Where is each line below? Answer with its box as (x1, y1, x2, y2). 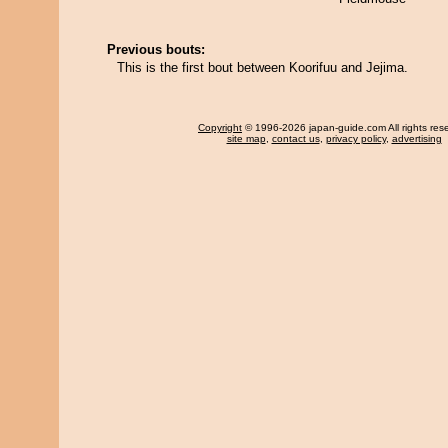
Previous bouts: (107, 42, 205, 57)
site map (226, 133, 266, 144)
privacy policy (325, 133, 386, 144)
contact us (271, 133, 320, 144)
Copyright (198, 122, 242, 133)
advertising (391, 133, 442, 144)
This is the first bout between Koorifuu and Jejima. (117, 60, 408, 75)
